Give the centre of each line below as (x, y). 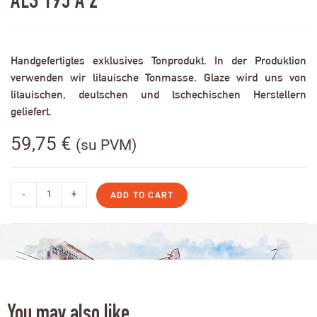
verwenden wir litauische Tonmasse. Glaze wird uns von (158, 77)
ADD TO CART (142, 195)
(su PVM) (106, 145)
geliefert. (31, 111)
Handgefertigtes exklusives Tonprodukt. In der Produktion (158, 60)
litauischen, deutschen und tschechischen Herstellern (158, 94)
